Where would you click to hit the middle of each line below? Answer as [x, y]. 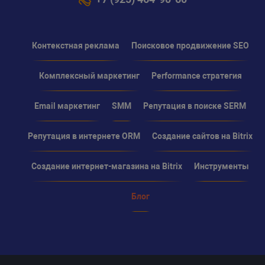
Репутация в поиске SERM [195, 106]
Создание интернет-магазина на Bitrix [107, 166]
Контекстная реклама [75, 45]
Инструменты [222, 166]
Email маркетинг [67, 106]
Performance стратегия [196, 75]
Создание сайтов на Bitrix [202, 136]
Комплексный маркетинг [89, 75]
